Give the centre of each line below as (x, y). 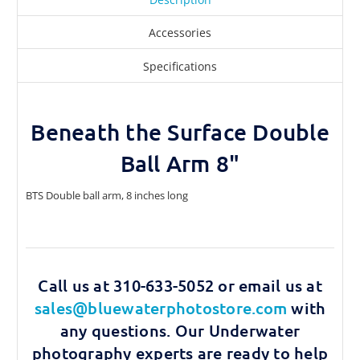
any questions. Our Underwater (180, 330)
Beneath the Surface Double (180, 132)
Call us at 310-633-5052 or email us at (180, 285)
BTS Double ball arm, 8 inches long (107, 195)
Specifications (180, 67)
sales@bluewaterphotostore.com (160, 307)
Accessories (180, 33)
